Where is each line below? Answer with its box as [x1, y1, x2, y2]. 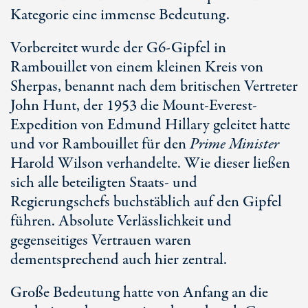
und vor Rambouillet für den [10, 133, 190, 155]
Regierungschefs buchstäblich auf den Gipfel [10, 191, 282, 213]
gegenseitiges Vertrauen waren [10, 230, 191, 252]
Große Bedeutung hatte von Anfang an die [10, 282, 268, 304]
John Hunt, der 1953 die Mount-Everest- [10, 95, 257, 117]
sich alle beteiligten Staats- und [10, 172, 197, 194]
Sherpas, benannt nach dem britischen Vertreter [10, 76, 298, 98]
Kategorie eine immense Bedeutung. [10, 4, 230, 26]
